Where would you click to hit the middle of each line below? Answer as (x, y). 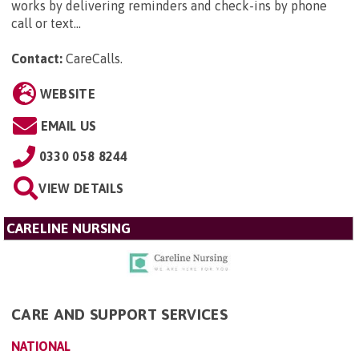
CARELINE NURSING (69, 228)
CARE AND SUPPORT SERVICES (119, 314)
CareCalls (93, 58)
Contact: (37, 58)
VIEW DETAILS (81, 188)
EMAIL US (69, 125)
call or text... (46, 23)
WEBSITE (67, 93)
